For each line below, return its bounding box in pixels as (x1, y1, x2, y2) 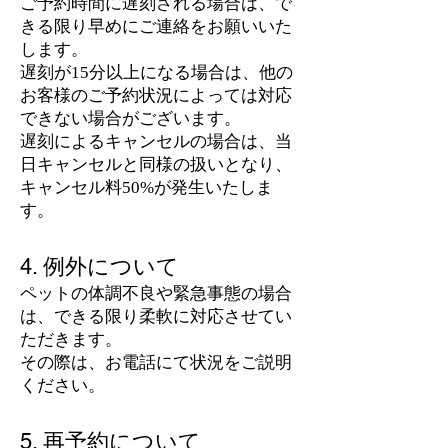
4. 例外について (20, 254, 179, 279)
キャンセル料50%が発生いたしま (20, 178, 273, 197)
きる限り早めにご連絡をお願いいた (20, 17, 292, 36)
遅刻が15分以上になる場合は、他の (20, 63, 293, 82)
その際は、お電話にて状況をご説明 (20, 353, 292, 372)
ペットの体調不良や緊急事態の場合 (20, 284, 292, 303)
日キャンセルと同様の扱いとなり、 (20, 155, 292, 174)
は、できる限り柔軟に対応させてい (20, 307, 292, 326)
